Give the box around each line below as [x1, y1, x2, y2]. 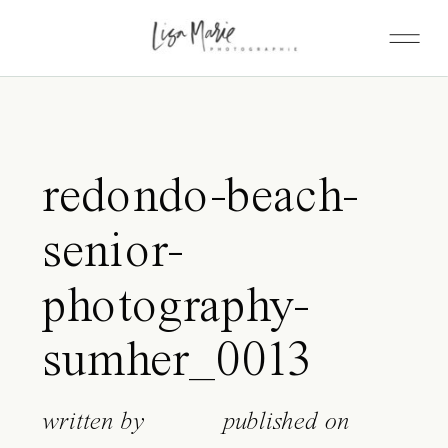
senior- [42, 228, 182, 279]
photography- [42, 283, 308, 334]
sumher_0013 [42, 337, 311, 389]
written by [42, 409, 145, 435]
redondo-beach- [42, 173, 357, 225]
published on [222, 409, 350, 435]
